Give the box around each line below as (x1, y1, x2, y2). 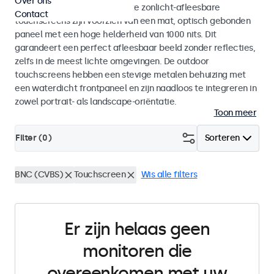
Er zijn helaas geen (64, 219, 210, 239)
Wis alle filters (141, 169, 198, 180)
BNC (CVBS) (15, 169, 63, 180)
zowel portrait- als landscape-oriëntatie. (15, 97, 177, 107)
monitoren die (82, 241, 192, 261)
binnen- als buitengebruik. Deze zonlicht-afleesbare (15, 2, 220, 13)
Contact (15, 9, 48, 20)
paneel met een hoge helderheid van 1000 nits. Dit (15, 29, 217, 40)
